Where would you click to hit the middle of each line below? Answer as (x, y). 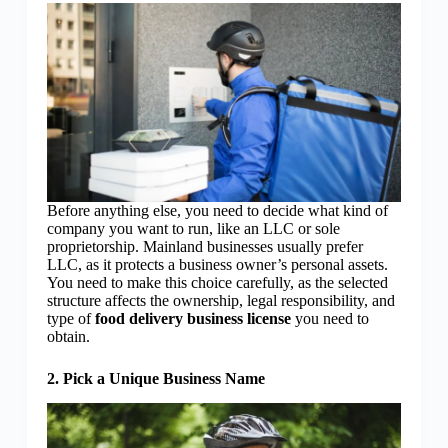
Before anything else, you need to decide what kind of (217, 211)
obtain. (72, 337)
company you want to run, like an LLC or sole (193, 229)
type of (70, 319)
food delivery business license (194, 319)
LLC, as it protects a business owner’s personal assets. (217, 265)
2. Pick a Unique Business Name (155, 379)
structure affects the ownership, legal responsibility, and (220, 301)
